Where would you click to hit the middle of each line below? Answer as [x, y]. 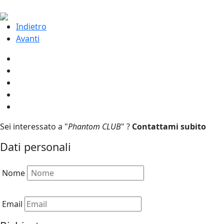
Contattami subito [169, 127]
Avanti [28, 39]
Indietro [31, 27]
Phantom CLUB [94, 127]
